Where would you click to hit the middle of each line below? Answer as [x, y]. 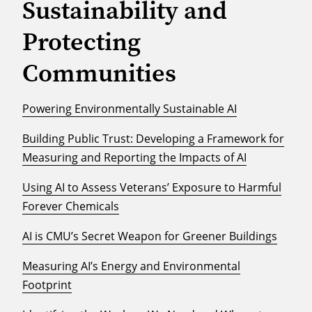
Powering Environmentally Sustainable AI [130, 109]
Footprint [47, 285]
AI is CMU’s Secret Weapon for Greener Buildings [150, 236]
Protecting [81, 42]
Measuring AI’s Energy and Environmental [131, 266]
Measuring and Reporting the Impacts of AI [134, 158]
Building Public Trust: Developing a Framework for [153, 139]
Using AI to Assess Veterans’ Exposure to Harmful [152, 188]
